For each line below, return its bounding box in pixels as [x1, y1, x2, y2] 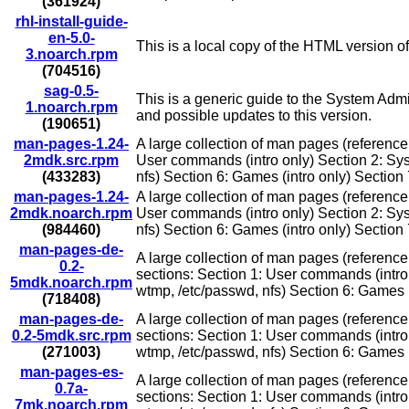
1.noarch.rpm [25, 100, 118, 116]
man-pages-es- [19, 364, 123, 381]
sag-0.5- [44, 83, 99, 100]
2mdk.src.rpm [24, 152, 119, 169]
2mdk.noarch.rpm [10, 205, 132, 222]
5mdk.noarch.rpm [10, 275, 132, 291]
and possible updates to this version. [136, 108, 372, 124]
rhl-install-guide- [15, 14, 128, 30]
